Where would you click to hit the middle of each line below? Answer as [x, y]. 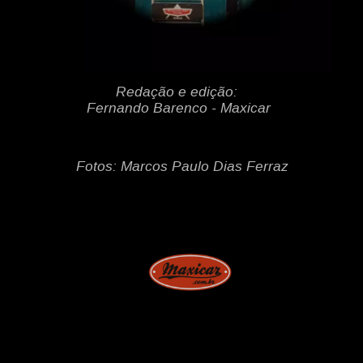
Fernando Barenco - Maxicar [178, 108]
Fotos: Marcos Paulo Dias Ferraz [182, 167]
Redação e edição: [178, 92]
